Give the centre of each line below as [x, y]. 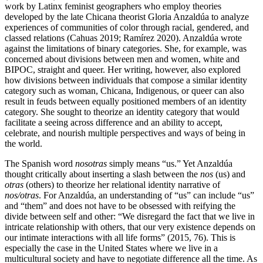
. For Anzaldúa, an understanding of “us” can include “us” [146, 195]
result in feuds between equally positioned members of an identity [126, 101]
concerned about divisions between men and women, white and [122, 59]
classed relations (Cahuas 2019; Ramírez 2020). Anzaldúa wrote [123, 38]
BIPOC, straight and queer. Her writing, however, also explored [123, 69]
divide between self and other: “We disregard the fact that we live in [130, 216]
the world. [23, 143]
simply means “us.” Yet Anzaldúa [170, 163]
